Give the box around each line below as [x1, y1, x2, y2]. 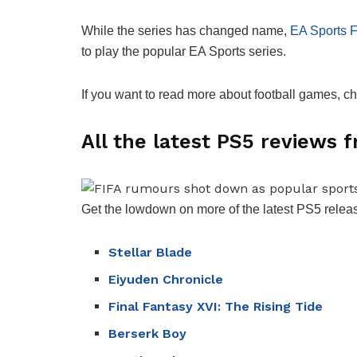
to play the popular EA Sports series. [81, 45, 286, 59]
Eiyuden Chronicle [108, 272, 224, 288]
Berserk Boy [108, 326, 187, 342]
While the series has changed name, [81, 24, 290, 38]
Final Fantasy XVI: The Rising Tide [108, 299, 324, 315]
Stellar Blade [108, 245, 193, 261]
